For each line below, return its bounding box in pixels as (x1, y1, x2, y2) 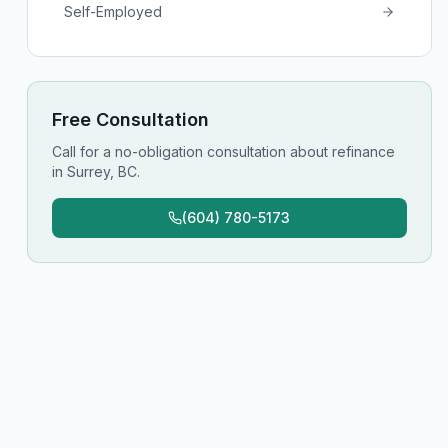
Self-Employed (63, 3, 162, 20)
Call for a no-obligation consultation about (51, 143, 332, 160)
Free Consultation (51, 109, 209, 130)
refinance (331, 143, 395, 160)
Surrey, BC (66, 163, 137, 180)
